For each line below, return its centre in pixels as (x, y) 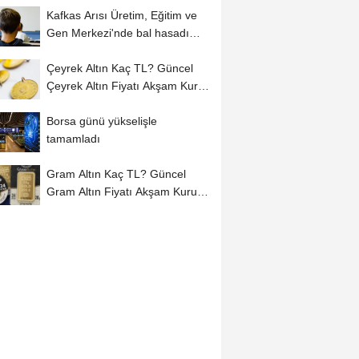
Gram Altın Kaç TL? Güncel (116, 173)
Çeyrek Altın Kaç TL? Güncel (119, 69)
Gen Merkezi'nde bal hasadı (117, 33)
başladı (65, 51)
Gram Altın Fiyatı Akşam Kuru (121, 191)
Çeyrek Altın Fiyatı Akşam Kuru (125, 86)
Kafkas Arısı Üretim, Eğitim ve (121, 16)
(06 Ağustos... (81, 209)
